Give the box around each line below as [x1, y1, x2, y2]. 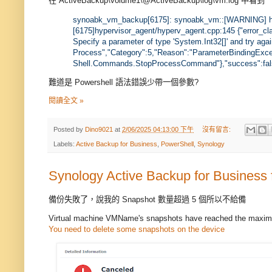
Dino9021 [85, 126, 113, 134]
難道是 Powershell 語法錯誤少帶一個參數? [49, 77, 199, 87]
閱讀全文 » [49, 97, 84, 106]
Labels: [53, 140, 76, 148]
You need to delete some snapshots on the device [49, 224, 225, 234]
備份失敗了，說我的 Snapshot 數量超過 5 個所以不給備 [49, 194, 246, 204]
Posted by [53, 126, 85, 134]
